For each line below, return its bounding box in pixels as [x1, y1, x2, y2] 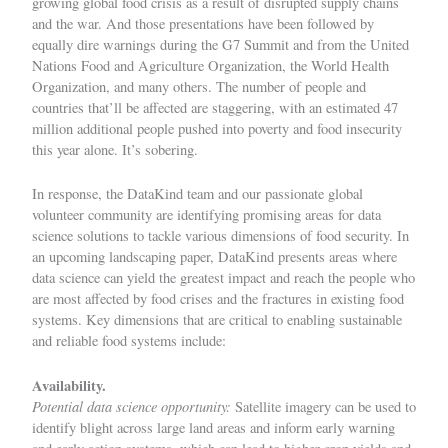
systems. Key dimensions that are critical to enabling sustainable [32, 310, 402, 330]
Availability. [32, 374, 111, 396]
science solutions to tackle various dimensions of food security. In [32, 226, 409, 246]
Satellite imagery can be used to [235, 396, 416, 416]
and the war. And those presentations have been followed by [32, 13, 374, 33]
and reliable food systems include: [32, 331, 231, 351]
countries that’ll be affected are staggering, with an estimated [32, 97, 384, 117]
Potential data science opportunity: [32, 395, 235, 416]
